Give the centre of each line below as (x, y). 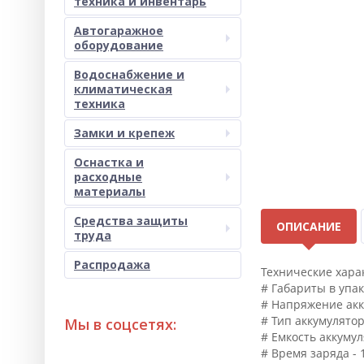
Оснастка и (109, 162)
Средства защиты (131, 221)
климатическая (123, 89)
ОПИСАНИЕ (308, 226)
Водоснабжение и (129, 74)
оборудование (119, 45)
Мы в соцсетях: (120, 324)
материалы (110, 191)
